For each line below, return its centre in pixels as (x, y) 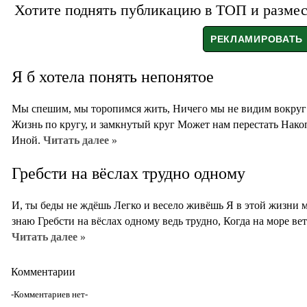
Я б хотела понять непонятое (113, 77)
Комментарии (43, 272)
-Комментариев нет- (49, 295)
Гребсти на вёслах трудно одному (128, 174)
